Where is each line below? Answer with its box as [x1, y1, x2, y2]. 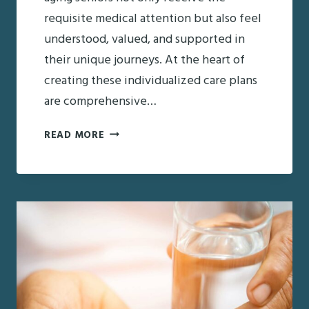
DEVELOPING [103, 270, 170, 287]
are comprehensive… [44, 91, 157, 112]
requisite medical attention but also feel [44, 8, 261, 29]
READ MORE [44, 127, 105, 143]
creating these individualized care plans [44, 70, 257, 91]
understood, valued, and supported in [44, 29, 245, 50]
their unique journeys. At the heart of [44, 50, 245, 70]
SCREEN [103, 229, 143, 246]
